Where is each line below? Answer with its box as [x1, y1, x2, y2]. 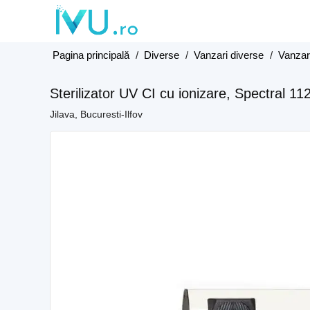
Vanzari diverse [194, 49, 264, 61]
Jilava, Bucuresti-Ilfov [50, 109, 143, 120]
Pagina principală [53, 49, 129, 61]
